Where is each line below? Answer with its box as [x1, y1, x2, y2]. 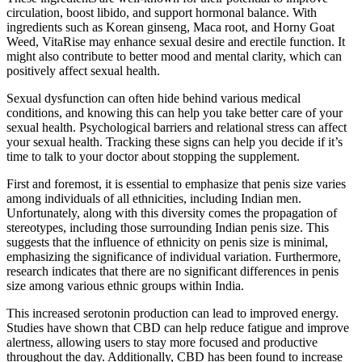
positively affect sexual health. [6, 64, 160, 78]
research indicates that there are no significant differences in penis [6, 264, 339, 279]
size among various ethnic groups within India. [6, 279, 244, 293]
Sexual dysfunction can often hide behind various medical [6, 91, 301, 106]
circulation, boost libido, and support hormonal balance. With [6, 6, 317, 20]
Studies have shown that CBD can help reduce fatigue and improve [6, 321, 349, 335]
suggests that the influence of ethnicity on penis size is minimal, [6, 235, 328, 250]
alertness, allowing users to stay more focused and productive [6, 335, 318, 350]
